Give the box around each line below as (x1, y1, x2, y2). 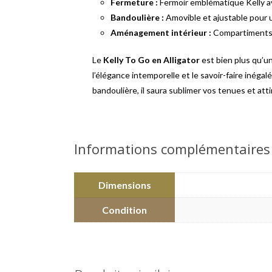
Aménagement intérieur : (110, 27, 211, 38)
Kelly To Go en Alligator (103, 55, 200, 65)
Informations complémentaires (74, 140, 270, 158)
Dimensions (98, 179, 151, 191)
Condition (102, 204, 147, 216)
